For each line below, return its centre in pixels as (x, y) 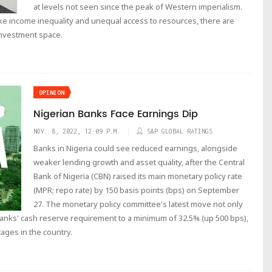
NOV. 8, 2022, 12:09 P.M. (77, 131)
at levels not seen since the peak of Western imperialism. (138, 7)
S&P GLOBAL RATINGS (180, 131)
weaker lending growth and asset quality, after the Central (139, 162)
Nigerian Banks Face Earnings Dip (116, 114)
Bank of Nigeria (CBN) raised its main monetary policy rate (138, 176)
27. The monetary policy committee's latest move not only (138, 204)
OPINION (52, 93)
